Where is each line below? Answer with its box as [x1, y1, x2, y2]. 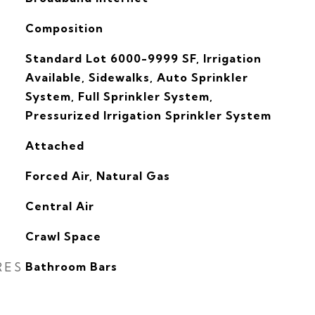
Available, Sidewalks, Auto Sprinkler [25, 70, 248, 84]
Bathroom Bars [25, 259, 117, 274]
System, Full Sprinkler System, [25, 89, 213, 103]
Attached [25, 139, 84, 153]
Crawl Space [25, 229, 101, 243]
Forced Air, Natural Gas [25, 169, 170, 183]
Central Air [25, 199, 94, 213]
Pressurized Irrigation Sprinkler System [25, 108, 271, 122]
